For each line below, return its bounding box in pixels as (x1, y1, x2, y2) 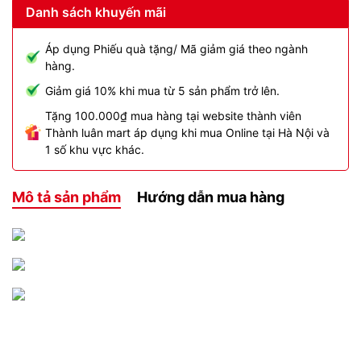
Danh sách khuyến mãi (26, 3, 166, 20)
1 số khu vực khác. (45, 142, 144, 156)
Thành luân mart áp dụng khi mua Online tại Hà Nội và (45, 125, 330, 139)
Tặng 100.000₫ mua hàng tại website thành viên (45, 108, 301, 122)
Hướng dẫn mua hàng (137, 188, 284, 205)
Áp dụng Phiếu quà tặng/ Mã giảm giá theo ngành (45, 41, 308, 56)
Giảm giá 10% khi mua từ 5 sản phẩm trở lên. (45, 83, 280, 98)
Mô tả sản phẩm (12, 188, 121, 205)
